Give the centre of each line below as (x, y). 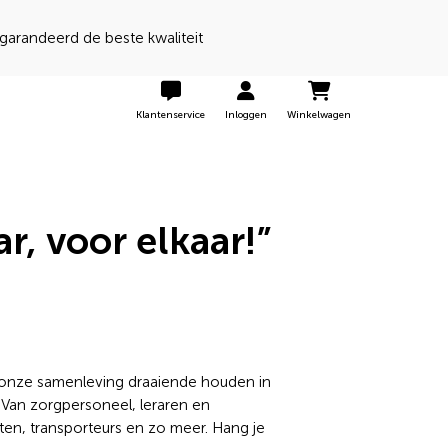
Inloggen (246, 115)
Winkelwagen (319, 115)
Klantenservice (170, 115)
